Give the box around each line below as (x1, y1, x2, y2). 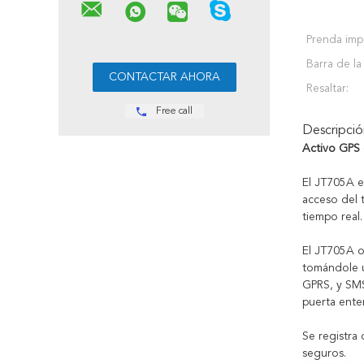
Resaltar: (306, 83, 349, 94)
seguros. (302, 348, 346, 359)
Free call (155, 106, 193, 116)
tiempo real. (302, 211, 362, 223)
